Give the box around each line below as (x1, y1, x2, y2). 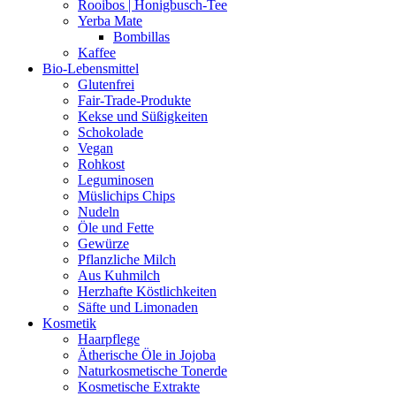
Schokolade (78, 125, 143, 141)
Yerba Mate (78, 13, 142, 29)
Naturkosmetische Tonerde (78, 363, 227, 379)
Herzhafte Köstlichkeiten (78, 284, 217, 300)
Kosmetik (42, 316, 96, 331)
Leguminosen (78, 172, 154, 188)
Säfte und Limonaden (78, 300, 198, 316)
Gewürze (78, 236, 129, 252)
